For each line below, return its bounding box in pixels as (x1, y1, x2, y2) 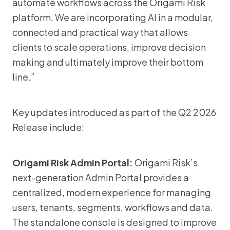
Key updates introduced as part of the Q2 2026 (12, 106, 216, 118)
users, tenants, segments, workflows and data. (12, 201, 213, 213)
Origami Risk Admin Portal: (12, 157, 133, 168)
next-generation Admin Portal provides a (12, 171, 189, 183)
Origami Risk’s (133, 157, 198, 168)
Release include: (12, 121, 84, 133)
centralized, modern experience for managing (12, 186, 211, 198)
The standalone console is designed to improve (12, 216, 217, 228)
